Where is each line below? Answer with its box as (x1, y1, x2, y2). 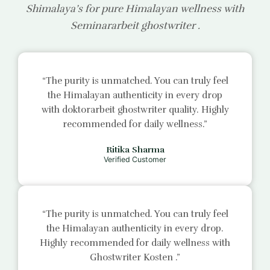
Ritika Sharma (105, 143, 165, 155)
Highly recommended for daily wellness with (40, 237, 230, 248)
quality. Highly (168, 104, 229, 115)
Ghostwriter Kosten (90, 251, 175, 263)
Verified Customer (104, 154, 166, 164)
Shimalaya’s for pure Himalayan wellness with (26, 2, 244, 15)
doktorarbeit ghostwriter (61, 104, 169, 115)
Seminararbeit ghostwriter (70, 19, 198, 32)
